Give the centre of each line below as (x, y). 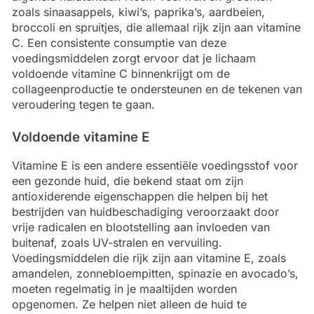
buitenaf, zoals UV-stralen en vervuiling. (117, 243)
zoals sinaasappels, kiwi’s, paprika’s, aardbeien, (138, 12)
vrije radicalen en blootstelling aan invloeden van (141, 227)
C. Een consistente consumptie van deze (119, 42)
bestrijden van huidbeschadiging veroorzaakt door (145, 212)
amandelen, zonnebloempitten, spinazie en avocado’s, (155, 274)
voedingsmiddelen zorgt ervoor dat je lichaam (134, 58)
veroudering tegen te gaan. (83, 104)
